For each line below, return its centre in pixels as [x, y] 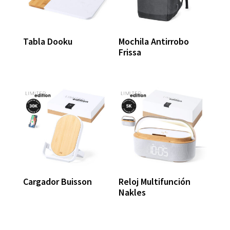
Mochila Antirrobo [154, 42]
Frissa [130, 52]
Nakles [132, 193]
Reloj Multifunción [155, 182]
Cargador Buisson [57, 182]
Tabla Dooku [47, 42]
